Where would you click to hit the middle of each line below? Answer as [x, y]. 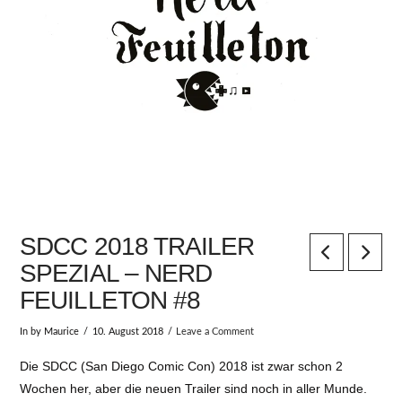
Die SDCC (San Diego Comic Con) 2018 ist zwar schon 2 [182, 367]
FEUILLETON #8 [110, 301]
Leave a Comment [215, 332]
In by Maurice [50, 332]
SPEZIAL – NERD [116, 274]
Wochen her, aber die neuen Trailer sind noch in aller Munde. [194, 389]
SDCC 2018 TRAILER [137, 247]
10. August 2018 [127, 332]
